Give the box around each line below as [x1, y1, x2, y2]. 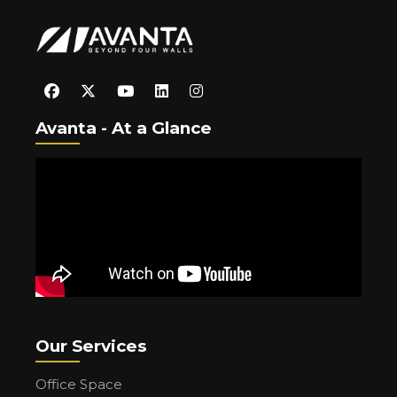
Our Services [35, 335, 146, 356]
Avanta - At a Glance [35, 117, 212, 138]
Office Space [35, 375, 122, 393]
